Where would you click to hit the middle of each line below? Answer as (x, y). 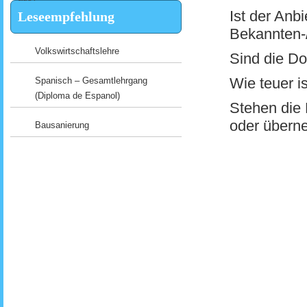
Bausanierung (62, 125)
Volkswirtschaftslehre (77, 51)
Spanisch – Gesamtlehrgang (91, 81)
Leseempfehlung (66, 16)
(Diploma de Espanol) (77, 96)
